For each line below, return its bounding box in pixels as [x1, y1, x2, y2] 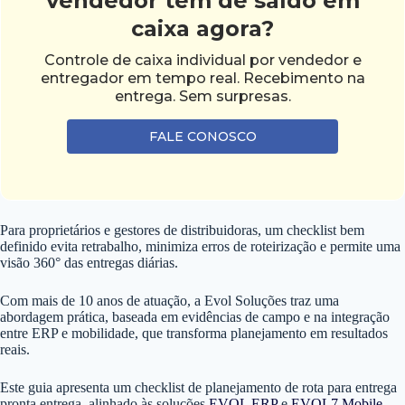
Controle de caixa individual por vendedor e [43, 52, 362, 70]
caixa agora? [131, 15, 274, 42]
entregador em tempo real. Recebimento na [40, 70, 365, 88]
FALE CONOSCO [148, 128, 257, 146]
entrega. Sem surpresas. [114, 88, 291, 106]
